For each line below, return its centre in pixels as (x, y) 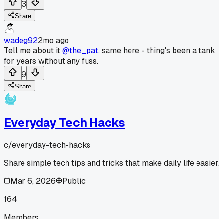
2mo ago (53, 40)
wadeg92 (21, 40)
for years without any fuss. (51, 61)
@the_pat (80, 50)
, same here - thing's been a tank (157, 50)
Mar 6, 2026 (33, 181)
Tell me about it (33, 50)
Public (74, 181)
